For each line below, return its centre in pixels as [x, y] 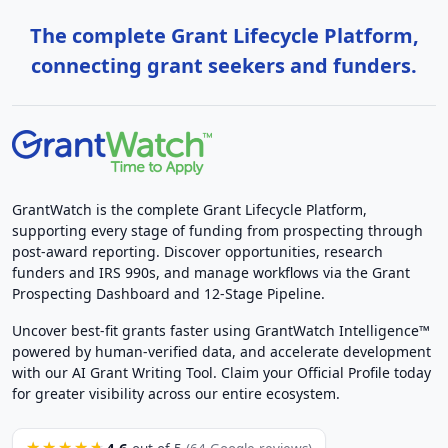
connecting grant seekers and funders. [224, 65]
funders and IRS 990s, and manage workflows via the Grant [211, 272]
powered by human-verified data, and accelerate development [221, 351]
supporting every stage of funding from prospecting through [217, 230]
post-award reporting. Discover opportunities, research [197, 251]
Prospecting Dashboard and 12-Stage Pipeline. [168, 293]
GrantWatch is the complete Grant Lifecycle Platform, [189, 209]
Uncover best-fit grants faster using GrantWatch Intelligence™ [221, 330]
